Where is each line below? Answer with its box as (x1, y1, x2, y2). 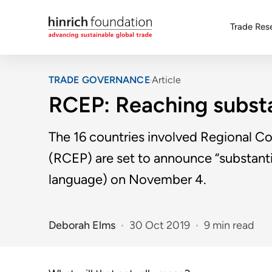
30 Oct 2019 (129, 219, 190, 233)
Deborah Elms (49, 219, 115, 233)
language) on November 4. (49, 171, 206, 187)
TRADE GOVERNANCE (49, 74, 150, 86)
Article (151, 74, 181, 86)
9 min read (204, 219, 254, 233)
